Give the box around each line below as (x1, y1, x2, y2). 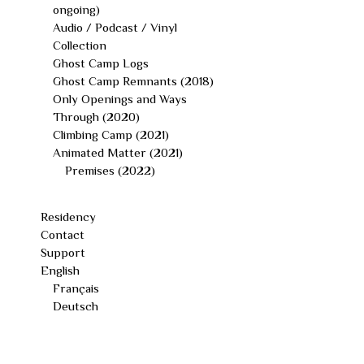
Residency (41, 210, 96, 224)
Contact (41, 227, 84, 242)
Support (41, 245, 85, 260)
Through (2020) (53, 110, 141, 124)
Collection (53, 38, 107, 53)
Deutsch (53, 299, 99, 314)
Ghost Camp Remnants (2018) (53, 74, 214, 89)
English (41, 263, 80, 278)
